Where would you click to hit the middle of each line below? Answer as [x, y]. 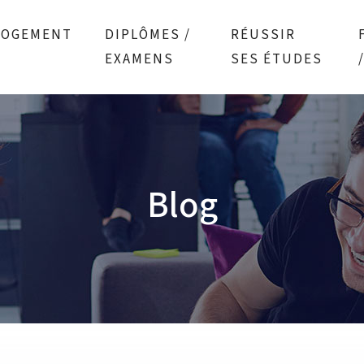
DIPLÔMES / [147, 35]
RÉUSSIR [264, 35]
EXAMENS [139, 59]
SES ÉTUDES [277, 59]
